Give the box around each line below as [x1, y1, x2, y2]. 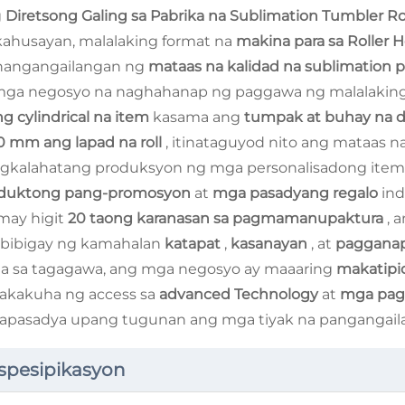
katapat [165, 235, 224, 252]
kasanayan [231, 235, 311, 252]
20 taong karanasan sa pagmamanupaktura [68, 210, 387, 227]
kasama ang [153, 108, 244, 126]
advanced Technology [159, 286, 322, 303]
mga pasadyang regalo [212, 184, 381, 202]
